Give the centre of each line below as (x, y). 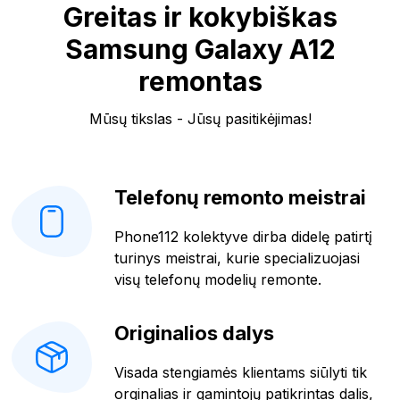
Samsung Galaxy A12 (200, 49)
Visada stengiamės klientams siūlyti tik (241, 372)
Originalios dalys (194, 333)
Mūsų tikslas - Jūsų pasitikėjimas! (200, 118)
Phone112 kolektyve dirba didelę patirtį (243, 236)
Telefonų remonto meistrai (240, 197)
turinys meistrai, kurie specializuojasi (237, 258)
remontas (200, 81)
